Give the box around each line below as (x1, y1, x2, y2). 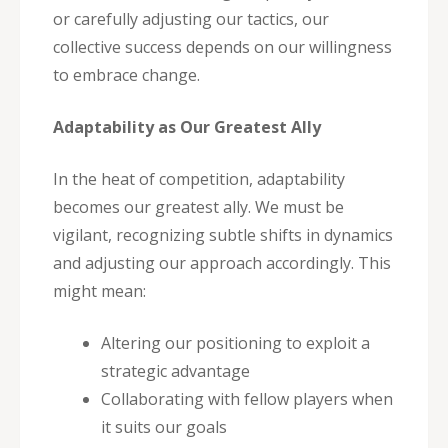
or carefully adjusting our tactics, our (53, 7, 329, 30)
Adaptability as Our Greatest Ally (53, 115, 321, 138)
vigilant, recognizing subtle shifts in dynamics (53, 223, 393, 246)
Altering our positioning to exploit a (101, 331, 370, 354)
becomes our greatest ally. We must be (53, 195, 344, 218)
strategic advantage (101, 359, 250, 382)
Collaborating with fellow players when (101, 387, 393, 410)
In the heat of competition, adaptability (53, 167, 345, 190)
